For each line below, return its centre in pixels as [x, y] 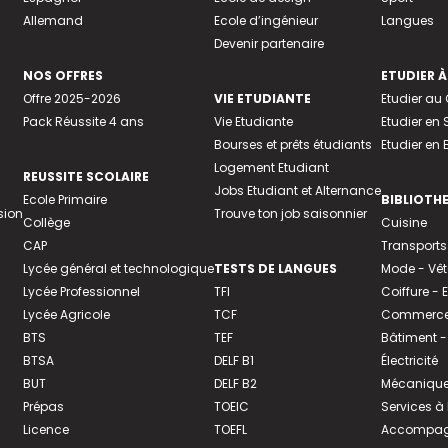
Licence [45, 429]
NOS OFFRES [62, 75]
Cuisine [403, 222]
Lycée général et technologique [118, 268]
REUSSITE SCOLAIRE [85, 176]
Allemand [52, 20]
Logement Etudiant [271, 167]
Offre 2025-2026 [71, 98]
